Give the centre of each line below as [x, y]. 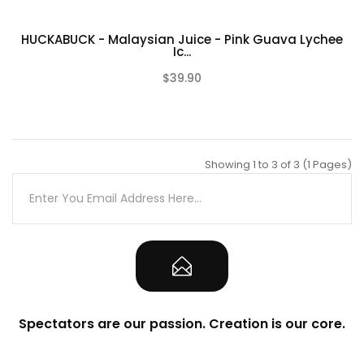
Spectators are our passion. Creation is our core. [182, 323]
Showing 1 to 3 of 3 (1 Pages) [278, 164]
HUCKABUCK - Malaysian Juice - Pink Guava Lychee [182, 39]
